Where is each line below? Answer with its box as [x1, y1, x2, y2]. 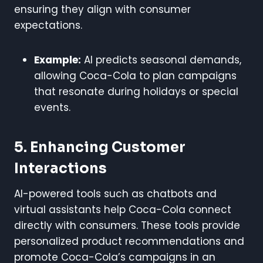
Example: [34, 52, 81, 67]
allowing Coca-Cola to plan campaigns [34, 68, 237, 83]
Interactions [14, 159, 107, 177]
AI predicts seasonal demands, [81, 52, 241, 67]
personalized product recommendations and [14, 234, 244, 248]
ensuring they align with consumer [14, 2, 191, 16]
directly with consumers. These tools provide [14, 218, 240, 232]
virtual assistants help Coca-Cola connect [14, 202, 231, 217]
